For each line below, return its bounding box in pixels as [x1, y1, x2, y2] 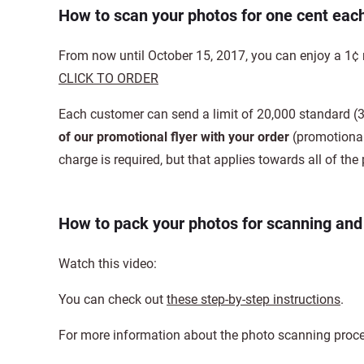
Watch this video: [58, 256, 157, 271]
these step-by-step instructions [167, 292, 340, 307]
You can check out [58, 292, 167, 307]
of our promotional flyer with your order [58, 129, 289, 145]
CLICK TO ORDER [58, 71, 158, 86]
